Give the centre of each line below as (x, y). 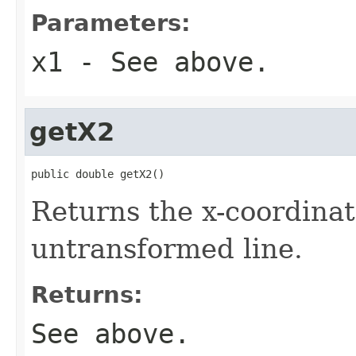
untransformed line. (167, 248)
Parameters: (111, 23)
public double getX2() (98, 174)
